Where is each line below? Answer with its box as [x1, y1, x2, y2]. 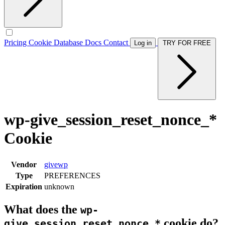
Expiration [6, 182, 42, 191]
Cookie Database [29, 38, 85, 47]
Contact [103, 38, 130, 47]
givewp [44, 160, 68, 169]
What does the [4, 202, 80, 216]
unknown [44, 182, 74, 191]
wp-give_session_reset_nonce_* [4, 110, 217, 129]
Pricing [4, 38, 29, 47]
